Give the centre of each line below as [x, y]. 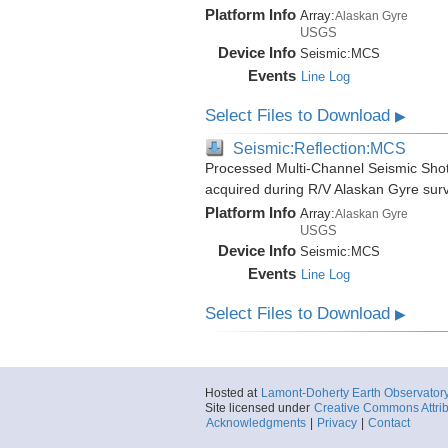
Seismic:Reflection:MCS [319, 148]
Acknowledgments [255, 423]
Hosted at [232, 393]
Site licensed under [258, 408]
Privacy [336, 423]
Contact [388, 423]
